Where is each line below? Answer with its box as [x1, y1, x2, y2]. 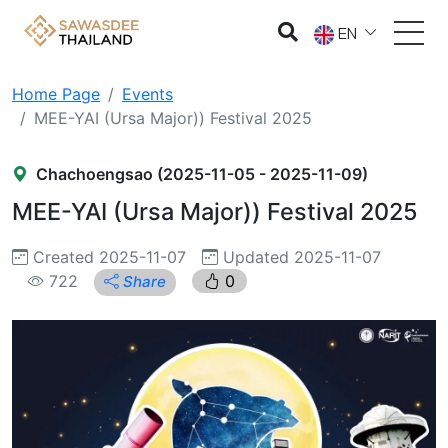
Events [122, 84, 173, 104]
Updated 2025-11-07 [218, 247, 381, 267]
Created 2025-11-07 [28, 247, 186, 267]
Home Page [12, 84, 100, 104]
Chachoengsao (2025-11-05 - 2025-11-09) [36, 164, 368, 184]
